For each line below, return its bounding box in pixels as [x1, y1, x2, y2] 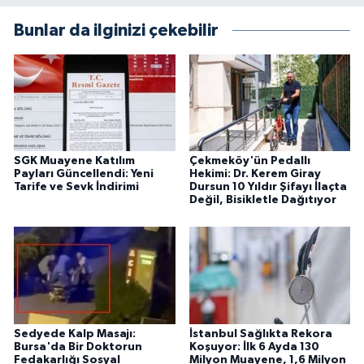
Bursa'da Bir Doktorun [14, 340, 142, 353]
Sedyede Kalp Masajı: [14, 327, 136, 340]
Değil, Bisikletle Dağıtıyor [188, 193, 336, 206]
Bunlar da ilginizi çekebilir [14, 21, 219, 39]
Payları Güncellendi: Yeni [14, 167, 154, 180]
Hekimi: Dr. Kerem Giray [188, 167, 321, 180]
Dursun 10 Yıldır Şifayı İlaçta [188, 180, 347, 193]
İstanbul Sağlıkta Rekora [188, 327, 332, 340]
